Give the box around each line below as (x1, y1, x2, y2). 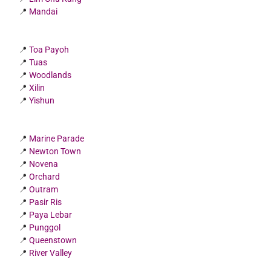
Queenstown (29, 235, 77, 245)
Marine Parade (29, 133, 85, 143)
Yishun (29, 95, 55, 105)
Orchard (29, 171, 60, 181)
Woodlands (29, 70, 72, 80)
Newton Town (29, 146, 82, 156)
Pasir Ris (29, 197, 62, 207)
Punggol (29, 222, 61, 232)
